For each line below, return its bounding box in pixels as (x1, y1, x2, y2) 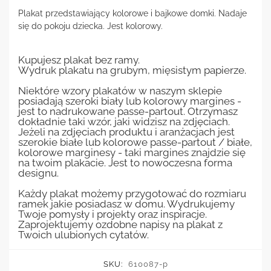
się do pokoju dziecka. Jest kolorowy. (18, 21, 163, 31)
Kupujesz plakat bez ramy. (18, 54, 140, 66)
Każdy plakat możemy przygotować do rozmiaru (18, 188, 246, 200)
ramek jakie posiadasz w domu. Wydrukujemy (18, 198, 235, 210)
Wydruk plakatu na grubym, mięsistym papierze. (18, 64, 246, 76)
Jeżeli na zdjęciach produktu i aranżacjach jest (18, 126, 235, 138)
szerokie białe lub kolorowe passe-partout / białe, (18, 136, 252, 148)
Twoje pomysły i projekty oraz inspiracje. (18, 208, 207, 220)
